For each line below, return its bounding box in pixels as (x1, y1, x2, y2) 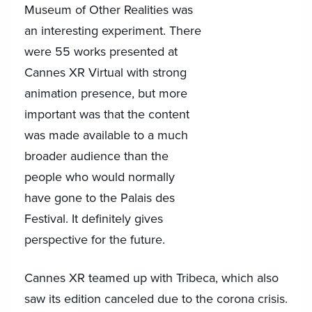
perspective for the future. (24, 232, 165, 247)
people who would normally (24, 169, 175, 185)
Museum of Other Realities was (24, 2, 193, 17)
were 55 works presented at (24, 44, 178, 59)
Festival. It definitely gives (24, 211, 163, 226)
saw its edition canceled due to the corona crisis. (24, 291, 288, 306)
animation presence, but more (24, 86, 187, 101)
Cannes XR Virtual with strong (24, 65, 187, 80)
